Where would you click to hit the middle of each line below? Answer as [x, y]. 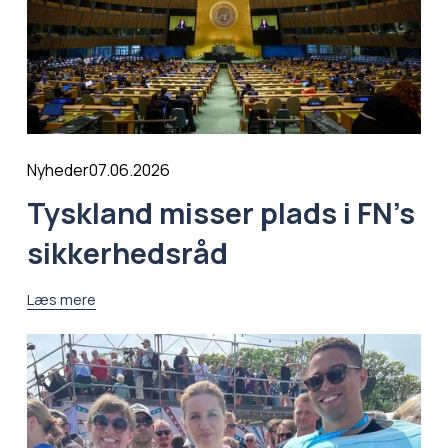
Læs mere [61, 299]
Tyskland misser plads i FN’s [220, 213]
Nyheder [57, 170]
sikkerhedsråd [130, 253]
